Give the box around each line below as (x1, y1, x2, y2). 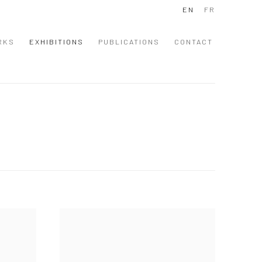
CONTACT (174, 36, 213, 46)
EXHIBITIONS (29, 36, 84, 46)
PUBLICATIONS (98, 36, 160, 46)
